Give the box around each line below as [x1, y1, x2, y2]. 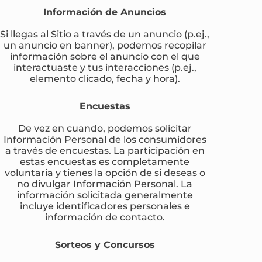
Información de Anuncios [43, 6, 167, 18]
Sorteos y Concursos [54, 239, 155, 251]
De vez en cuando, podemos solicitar [18, 122, 192, 135]
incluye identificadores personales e [19, 200, 190, 212]
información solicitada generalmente [16, 189, 193, 201]
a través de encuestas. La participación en [5, 144, 205, 157]
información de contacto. [44, 211, 165, 223]
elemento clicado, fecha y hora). [29, 73, 180, 85]
